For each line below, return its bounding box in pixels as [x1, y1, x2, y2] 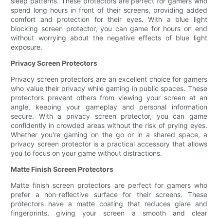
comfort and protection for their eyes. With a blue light [11, 15, 207, 24]
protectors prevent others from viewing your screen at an [11, 93, 207, 102]
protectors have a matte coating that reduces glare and [11, 200, 207, 208]
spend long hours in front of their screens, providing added [11, 6, 207, 15]
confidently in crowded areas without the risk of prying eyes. [11, 121, 207, 130]
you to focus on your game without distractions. [11, 149, 163, 158]
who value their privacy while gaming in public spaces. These [11, 84, 207, 93]
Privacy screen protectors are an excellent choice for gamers [11, 75, 207, 84]
